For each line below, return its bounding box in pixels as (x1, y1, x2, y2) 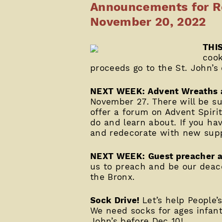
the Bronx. (90, 171, 135, 182)
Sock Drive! (90, 195, 143, 205)
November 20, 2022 (90, 14, 206, 29)
